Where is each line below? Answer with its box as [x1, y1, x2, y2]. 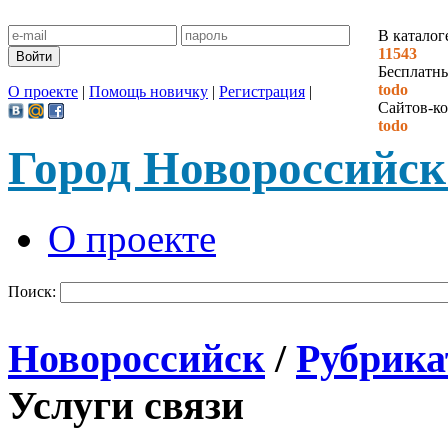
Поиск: [8, 283, 60, 301]
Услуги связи [8, 383, 244, 429]
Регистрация [219, 83, 305, 100]
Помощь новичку [89, 83, 208, 100]
